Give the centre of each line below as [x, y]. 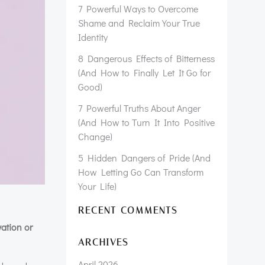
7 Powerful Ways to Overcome [138, 9]
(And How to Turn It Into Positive [146, 122]
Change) [95, 136]
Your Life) [97, 186]
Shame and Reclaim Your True [139, 23]
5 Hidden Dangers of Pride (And [144, 158]
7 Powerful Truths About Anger [139, 108]
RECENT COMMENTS [128, 210]
